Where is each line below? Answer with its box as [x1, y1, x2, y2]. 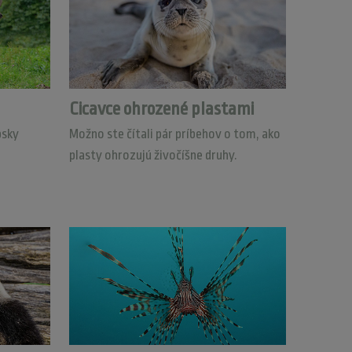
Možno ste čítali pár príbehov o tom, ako [68, 126, 280, 141]
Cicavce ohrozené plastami [68, 99, 254, 119]
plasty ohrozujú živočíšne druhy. [68, 148, 237, 163]
